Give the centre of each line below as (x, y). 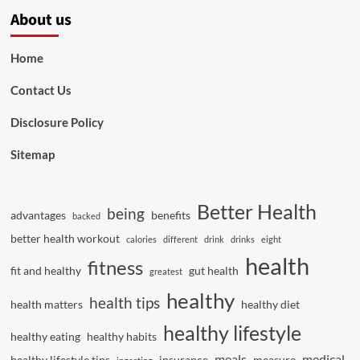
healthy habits (121, 336)
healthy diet (270, 304)
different (180, 239)
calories (141, 239)
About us (41, 20)
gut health (213, 270)
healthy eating (45, 336)
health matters (46, 304)
